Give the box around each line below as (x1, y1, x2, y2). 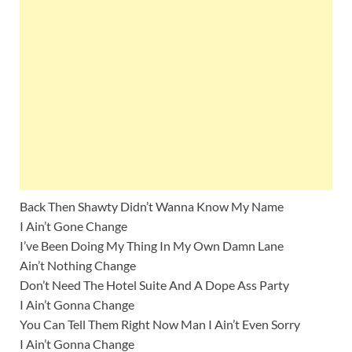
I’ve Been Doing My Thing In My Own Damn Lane (20, 238, 284, 254)
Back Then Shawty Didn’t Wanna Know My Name (20, 199, 284, 214)
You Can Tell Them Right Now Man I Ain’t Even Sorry (20, 317, 300, 332)
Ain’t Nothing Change (20, 258, 136, 273)
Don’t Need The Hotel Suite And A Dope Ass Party (20, 277, 289, 293)
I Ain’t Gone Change (20, 218, 127, 234)
